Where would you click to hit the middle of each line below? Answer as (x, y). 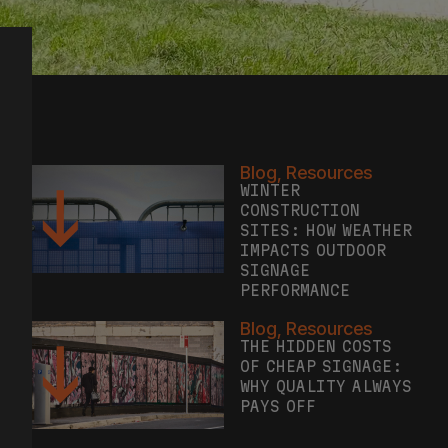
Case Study (333, 433)
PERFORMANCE (295, 267)
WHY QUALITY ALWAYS (326, 363)
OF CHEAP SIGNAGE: (321, 343)
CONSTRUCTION (300, 187)
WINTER (270, 167)
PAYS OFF (278, 383)
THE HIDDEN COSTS (316, 323)
